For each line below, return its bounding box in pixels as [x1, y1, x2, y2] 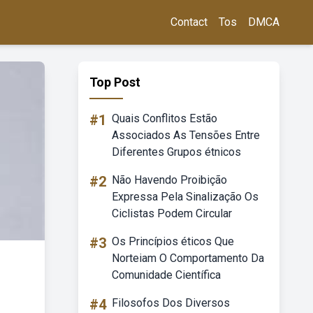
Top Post [89, 75, 140, 89]
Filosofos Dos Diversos [112, 296, 230, 310]
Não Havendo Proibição [112, 173, 227, 187]
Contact [170, 15, 208, 29]
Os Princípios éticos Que [112, 235, 234, 248]
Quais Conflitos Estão [112, 112, 217, 125]
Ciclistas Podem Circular [112, 207, 232, 220]
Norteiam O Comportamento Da [112, 252, 264, 265]
